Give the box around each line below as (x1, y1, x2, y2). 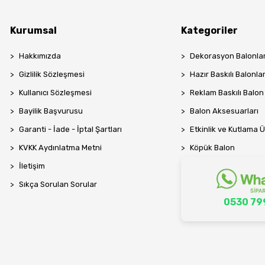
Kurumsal (10, 24, 57, 36)
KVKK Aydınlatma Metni (19, 143, 102, 152)
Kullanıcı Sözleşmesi (19, 88, 92, 97)
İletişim (19, 161, 46, 170)
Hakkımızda (19, 51, 62, 60)
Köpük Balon (190, 143, 235, 152)
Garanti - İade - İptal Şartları (19, 124, 122, 134)
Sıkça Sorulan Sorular (19, 179, 98, 189)
